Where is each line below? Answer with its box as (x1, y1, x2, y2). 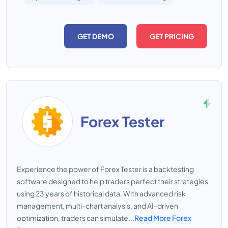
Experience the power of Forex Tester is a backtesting (17, 164, 194, 174)
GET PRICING (150, 32, 194, 41)
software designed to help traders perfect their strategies (17, 177, 208, 186)
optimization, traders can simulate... (17, 213, 134, 222)
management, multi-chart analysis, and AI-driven (17, 201, 178, 210)
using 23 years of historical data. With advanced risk (17, 189, 186, 198)
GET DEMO (77, 32, 114, 41)
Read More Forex (134, 213, 191, 222)
